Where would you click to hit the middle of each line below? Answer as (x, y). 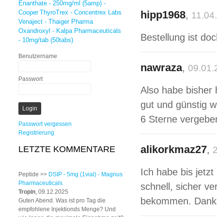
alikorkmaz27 (173, 149)
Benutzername (38, 56)
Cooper (28, 12)
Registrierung (36, 133)
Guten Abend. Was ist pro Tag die (62, 201)
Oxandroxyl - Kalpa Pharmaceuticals (70, 31)
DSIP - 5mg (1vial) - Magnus (85, 174)
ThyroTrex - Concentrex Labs (81, 12)
